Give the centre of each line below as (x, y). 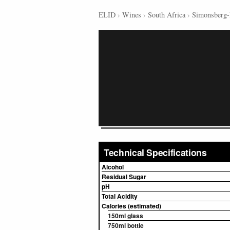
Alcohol (113, 167)
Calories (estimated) (131, 206)
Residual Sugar (124, 177)
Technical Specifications (155, 152)
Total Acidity (120, 196)
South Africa (167, 15)
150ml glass (126, 216)
